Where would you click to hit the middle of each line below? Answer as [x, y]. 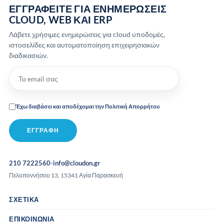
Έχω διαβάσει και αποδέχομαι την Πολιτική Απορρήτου [87, 106]
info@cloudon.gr [76, 163]
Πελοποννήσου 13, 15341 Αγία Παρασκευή [66, 175]
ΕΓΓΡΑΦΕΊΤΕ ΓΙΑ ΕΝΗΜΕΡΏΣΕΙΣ [88, 9]
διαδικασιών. [28, 55]
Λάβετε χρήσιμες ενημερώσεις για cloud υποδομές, [87, 34]
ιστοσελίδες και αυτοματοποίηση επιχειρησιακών [84, 45]
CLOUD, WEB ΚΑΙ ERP [61, 20]
